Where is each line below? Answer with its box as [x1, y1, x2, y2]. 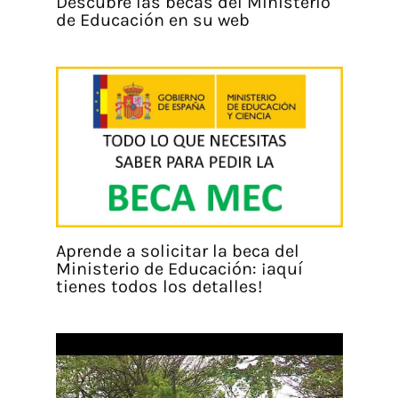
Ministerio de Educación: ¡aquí [55, 259, 303, 280]
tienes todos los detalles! [55, 276, 263, 298]
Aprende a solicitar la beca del [55, 241, 299, 262]
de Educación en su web [55, 9, 250, 30]
